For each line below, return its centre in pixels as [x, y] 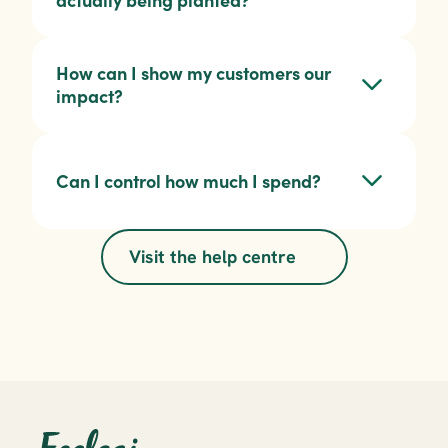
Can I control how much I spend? [188, 181]
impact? [89, 97]
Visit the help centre [212, 257]
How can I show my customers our [193, 74]
